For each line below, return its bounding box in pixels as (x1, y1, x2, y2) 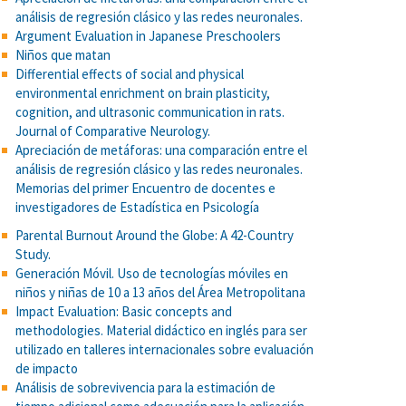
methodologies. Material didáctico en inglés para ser (15, 322, 307, 339)
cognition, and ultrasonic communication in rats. (15, 103, 285, 121)
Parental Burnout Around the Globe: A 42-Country (15, 227, 294, 244)
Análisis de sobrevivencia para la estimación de (15, 379, 275, 396)
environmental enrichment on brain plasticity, (15, 84, 270, 101)
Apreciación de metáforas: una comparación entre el (15, 141, 307, 159)
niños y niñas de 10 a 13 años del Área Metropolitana (15, 284, 305, 301)
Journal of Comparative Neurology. (15, 122, 210, 140)
